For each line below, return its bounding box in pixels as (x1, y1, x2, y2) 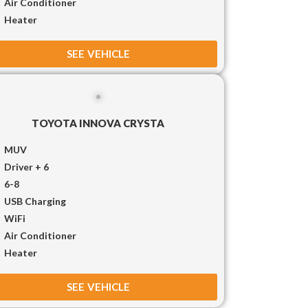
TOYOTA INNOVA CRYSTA (32, 116, 165, 129)
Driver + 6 (4, 160, 49, 173)
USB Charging (4, 195, 67, 207)
